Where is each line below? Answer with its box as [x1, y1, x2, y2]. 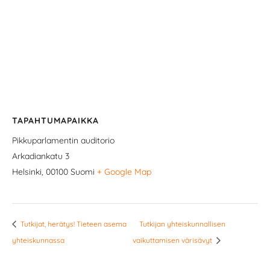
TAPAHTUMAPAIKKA [12, 115, 99, 126]
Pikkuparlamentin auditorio [12, 134, 115, 146]
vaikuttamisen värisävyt [132, 235, 214, 245]
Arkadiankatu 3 [12, 150, 69, 162]
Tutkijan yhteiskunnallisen [139, 219, 225, 229]
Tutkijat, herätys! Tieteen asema [19, 219, 127, 229]
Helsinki [12, 166, 42, 177]
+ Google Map [97, 166, 151, 177]
